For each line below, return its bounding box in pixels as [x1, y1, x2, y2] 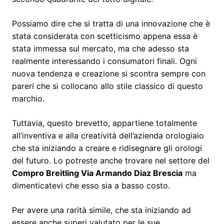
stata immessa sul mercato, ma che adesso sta [12, 43, 189, 53]
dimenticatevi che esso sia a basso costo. [12, 180, 170, 190]
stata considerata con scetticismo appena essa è [12, 30, 197, 41]
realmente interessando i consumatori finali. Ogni [12, 55, 197, 66]
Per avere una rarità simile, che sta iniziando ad [12, 204, 191, 215]
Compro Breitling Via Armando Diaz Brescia [12, 167, 182, 178]
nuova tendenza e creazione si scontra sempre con [12, 68, 205, 78]
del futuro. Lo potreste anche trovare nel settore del [12, 155, 209, 165]
